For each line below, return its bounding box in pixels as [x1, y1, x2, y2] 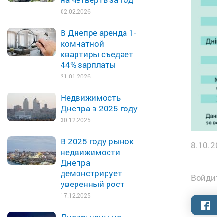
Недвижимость [61, 92, 121, 103]
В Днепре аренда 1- [61, 27, 136, 38]
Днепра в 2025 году [61, 103, 138, 114]
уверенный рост [61, 178, 124, 189]
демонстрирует [61, 168, 122, 179]
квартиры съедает [61, 48, 133, 60]
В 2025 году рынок [61, 136, 134, 147]
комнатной [61, 38, 104, 49]
